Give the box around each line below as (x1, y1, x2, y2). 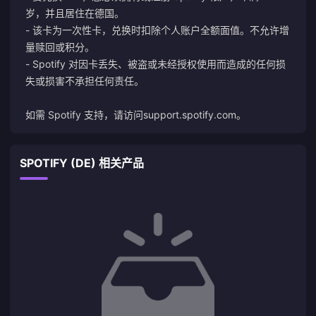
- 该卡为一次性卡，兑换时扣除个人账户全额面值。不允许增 (25, 24, 289, 36)
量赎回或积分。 (25, 41, 95, 53)
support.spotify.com (143, 109, 236, 121)
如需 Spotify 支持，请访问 (25, 109, 143, 121)
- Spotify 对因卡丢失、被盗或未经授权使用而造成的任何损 (25, 58, 286, 70)
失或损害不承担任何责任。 (25, 75, 144, 87)
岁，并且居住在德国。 (25, 7, 124, 19)
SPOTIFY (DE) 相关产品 (20, 156, 144, 170)
